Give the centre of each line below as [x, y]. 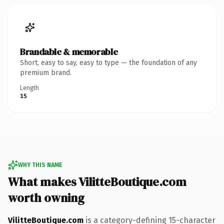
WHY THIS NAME [40, 165]
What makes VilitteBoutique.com [97, 181]
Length [29, 88]
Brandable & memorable [69, 51]
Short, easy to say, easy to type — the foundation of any [108, 62]
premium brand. [46, 72]
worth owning [46, 197]
